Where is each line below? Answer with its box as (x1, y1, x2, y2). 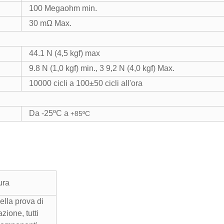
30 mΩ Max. (29, 19, 71, 27)
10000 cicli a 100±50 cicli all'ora (29, 79, 142, 87)
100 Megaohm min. (29, 4, 97, 12)
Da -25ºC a (29, 109, 68, 117)
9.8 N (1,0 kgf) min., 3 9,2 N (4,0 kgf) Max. (29, 64, 174, 72)
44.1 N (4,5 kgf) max (29, 49, 100, 57)
